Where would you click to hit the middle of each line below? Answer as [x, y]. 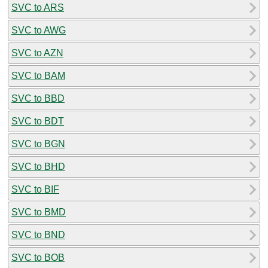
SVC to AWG [39, 30]
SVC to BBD [38, 98]
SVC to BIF [35, 189]
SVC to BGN [38, 144]
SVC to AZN [37, 53]
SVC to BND [38, 234]
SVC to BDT [38, 121]
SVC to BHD [38, 166]
